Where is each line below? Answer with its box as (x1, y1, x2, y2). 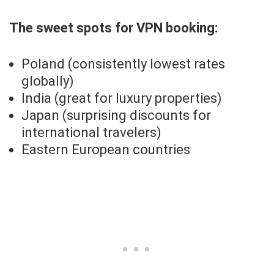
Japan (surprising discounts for (21, 108, 211, 124)
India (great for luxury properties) (21, 91, 222, 106)
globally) (21, 73, 74, 89)
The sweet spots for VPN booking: (9, 20, 218, 36)
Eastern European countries (21, 142, 190, 158)
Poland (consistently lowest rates (21, 56, 225, 72)
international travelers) (21, 125, 161, 141)
